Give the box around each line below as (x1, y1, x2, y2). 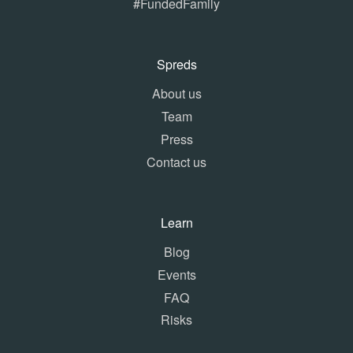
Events (157, 265, 196, 284)
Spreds (156, 55, 197, 74)
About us (151, 84, 202, 103)
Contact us (147, 152, 206, 171)
